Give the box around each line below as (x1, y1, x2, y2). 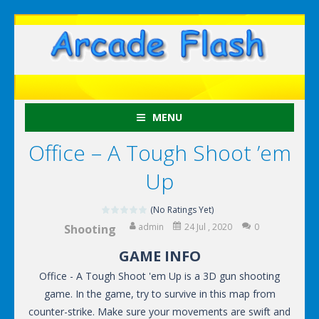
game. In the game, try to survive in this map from (43, 287, 276, 301)
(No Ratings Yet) (148, 204, 214, 216)
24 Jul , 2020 (184, 221, 232, 234)
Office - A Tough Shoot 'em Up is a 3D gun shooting (39, 269, 280, 283)
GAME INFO (118, 246, 201, 266)
